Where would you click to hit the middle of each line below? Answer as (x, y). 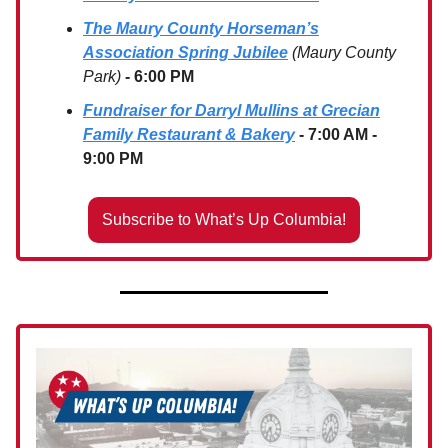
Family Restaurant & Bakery (189, 135)
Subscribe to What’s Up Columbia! (224, 220)
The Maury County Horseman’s (201, 29)
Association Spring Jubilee (185, 53)
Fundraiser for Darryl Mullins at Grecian (231, 111)
